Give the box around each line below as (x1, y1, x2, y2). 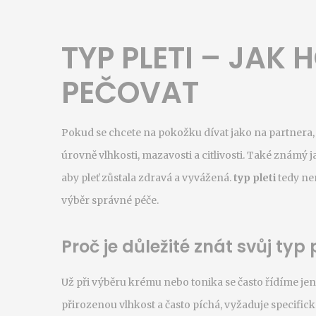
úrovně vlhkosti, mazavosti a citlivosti (61, 149, 243, 162)
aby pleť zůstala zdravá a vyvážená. (61, 171, 231, 184)
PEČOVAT (61, 72, 199, 114)
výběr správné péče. (61, 194, 159, 207)
